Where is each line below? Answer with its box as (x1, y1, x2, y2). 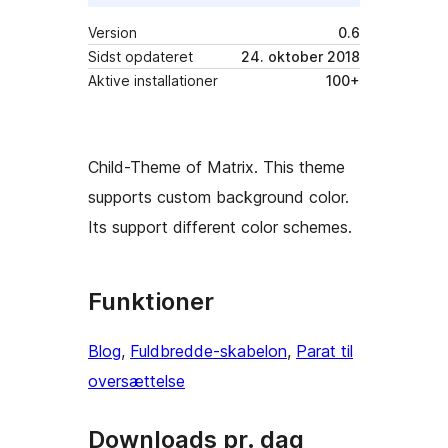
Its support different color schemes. (88, 217, 352, 238)
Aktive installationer (88, 72, 218, 90)
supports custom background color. (88, 187, 349, 208)
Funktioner (88, 287, 214, 317)
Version (88, 24, 137, 42)
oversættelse (88, 371, 185, 392)
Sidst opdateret (88, 48, 193, 66)
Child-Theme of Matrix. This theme (88, 157, 345, 178)
